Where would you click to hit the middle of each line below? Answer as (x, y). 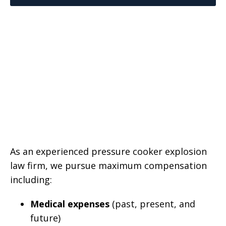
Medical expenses (70, 204)
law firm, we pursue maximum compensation (108, 165)
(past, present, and (152, 204)
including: (31, 180)
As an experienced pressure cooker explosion (108, 151)
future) (45, 218)
